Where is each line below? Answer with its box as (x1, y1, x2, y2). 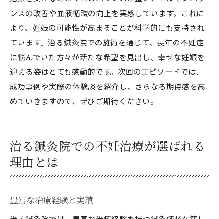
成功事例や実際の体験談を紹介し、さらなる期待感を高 (10, 81, 205, 91)
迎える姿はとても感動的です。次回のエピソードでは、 (10, 66, 204, 77)
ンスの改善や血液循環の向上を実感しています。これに (10, 7, 204, 18)
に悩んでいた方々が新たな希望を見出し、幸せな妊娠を (10, 51, 205, 62)
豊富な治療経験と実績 (10, 194, 93, 206)
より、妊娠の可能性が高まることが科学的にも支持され (10, 22, 205, 33)
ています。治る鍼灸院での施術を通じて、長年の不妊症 (10, 37, 204, 47)
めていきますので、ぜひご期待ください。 (10, 95, 158, 106)
